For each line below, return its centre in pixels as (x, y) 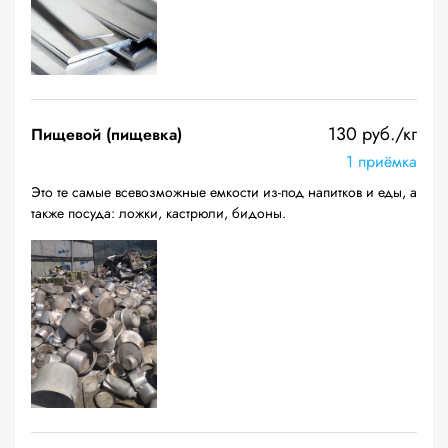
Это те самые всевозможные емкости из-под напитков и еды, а (224, 192)
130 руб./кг (372, 134)
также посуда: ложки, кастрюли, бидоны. (158, 213)
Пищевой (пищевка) (106, 134)
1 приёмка (381, 161)
